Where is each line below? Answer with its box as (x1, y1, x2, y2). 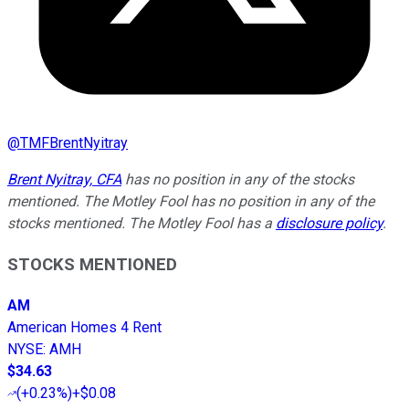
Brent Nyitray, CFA (7, 171, 121, 189)
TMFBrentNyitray (20, 134, 128, 152)
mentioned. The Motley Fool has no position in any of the (7, 193, 374, 211)
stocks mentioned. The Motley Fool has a (7, 215, 276, 233)
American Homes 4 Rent (7, 318, 162, 336)
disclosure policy (276, 215, 383, 233)
